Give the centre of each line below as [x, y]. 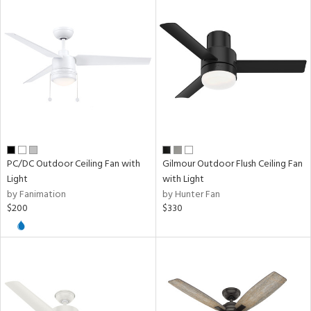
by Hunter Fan [191, 195]
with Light [183, 179]
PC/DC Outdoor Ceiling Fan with [74, 164]
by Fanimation [36, 195]
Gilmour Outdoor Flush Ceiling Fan [232, 164]
